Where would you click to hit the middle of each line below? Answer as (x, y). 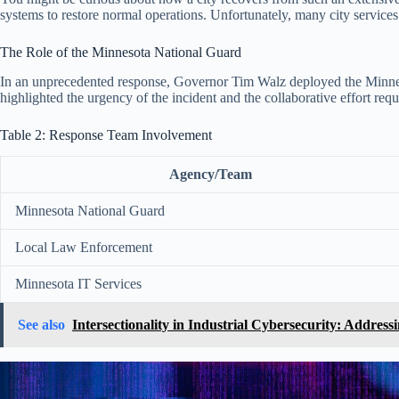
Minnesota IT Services (78, 284)
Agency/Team (211, 175)
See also (41, 325)
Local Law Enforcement (84, 248)
